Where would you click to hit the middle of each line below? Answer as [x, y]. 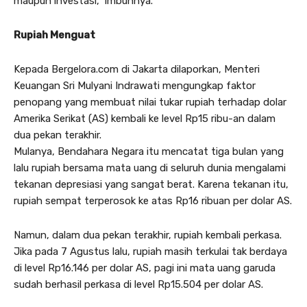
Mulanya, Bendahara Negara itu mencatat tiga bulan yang [149, 152]
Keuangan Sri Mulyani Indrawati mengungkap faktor [135, 86]
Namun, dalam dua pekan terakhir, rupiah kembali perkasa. [148, 235]
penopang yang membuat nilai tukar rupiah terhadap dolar [150, 102]
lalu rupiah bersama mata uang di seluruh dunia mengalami [150, 168]
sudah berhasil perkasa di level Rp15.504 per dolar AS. [138, 285]
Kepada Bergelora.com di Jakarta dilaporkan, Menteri [137, 70]
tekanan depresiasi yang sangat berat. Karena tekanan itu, [151, 185]
